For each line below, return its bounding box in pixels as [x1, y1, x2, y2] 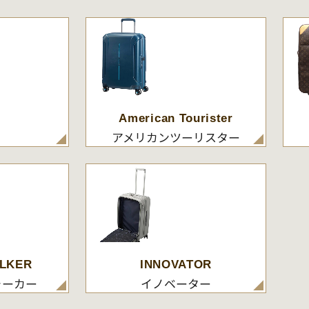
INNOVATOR [140, 258, 212, 272]
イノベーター [141, 275, 212, 292]
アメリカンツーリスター [112, 128, 241, 146]
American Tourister [119, 111, 233, 125]
